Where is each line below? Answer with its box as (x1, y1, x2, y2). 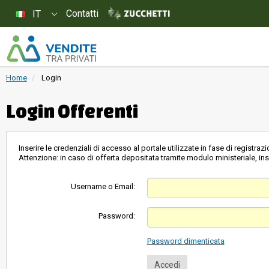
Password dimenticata (147, 237, 225, 246)
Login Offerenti (6, 101, 138, 121)
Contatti (66, 8, 98, 19)
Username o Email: (70, 182, 135, 191)
